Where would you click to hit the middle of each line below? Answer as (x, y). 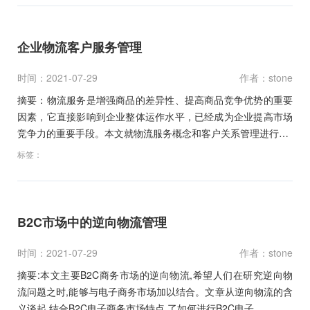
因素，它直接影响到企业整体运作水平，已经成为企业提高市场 (155, 116)
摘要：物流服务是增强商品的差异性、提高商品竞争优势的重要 (155, 99)
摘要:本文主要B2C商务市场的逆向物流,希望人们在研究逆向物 (155, 274)
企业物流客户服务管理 (80, 47)
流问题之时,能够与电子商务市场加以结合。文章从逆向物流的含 (155, 291)
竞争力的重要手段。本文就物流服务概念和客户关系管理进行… (153, 133)
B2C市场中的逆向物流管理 (92, 222)
